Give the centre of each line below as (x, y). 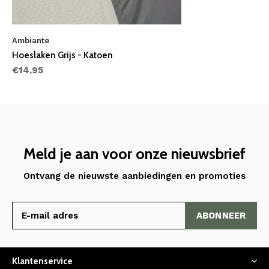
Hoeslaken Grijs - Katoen (62, 55)
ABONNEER (221, 215)
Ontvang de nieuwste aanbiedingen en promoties (134, 176)
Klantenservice (42, 261)
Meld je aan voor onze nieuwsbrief (134, 153)
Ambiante (31, 40)
